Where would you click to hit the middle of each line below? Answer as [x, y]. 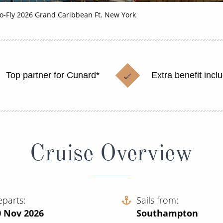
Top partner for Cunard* [53, 75]
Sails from [156, 200]
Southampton [167, 213]
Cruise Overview [111, 153]
